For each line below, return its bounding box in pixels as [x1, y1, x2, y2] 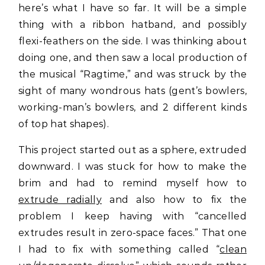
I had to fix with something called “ [18, 244, 220, 255]
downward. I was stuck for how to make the [18, 161, 247, 172]
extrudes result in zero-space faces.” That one [18, 227, 247, 238]
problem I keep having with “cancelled [18, 211, 247, 222]
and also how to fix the [102, 194, 247, 205]
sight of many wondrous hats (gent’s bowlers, [18, 85, 247, 96]
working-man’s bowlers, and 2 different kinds [18, 102, 247, 113]
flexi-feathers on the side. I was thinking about [18, 35, 247, 47]
